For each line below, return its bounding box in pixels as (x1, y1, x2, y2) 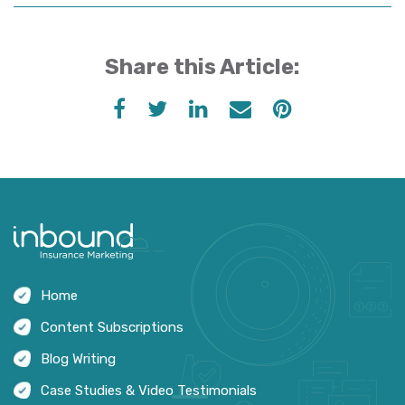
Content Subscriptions (41, 318, 184, 335)
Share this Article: (105, 53, 300, 80)
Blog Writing (41, 350, 116, 367)
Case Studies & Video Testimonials (41, 381, 257, 399)
